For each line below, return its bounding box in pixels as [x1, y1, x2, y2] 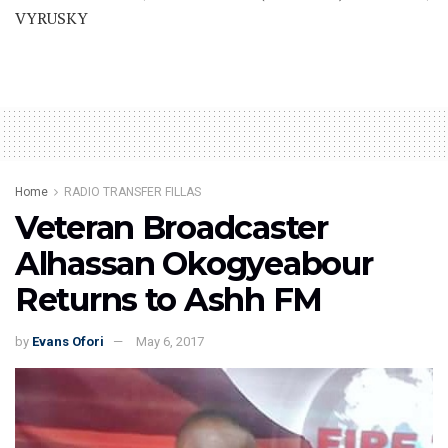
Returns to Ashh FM [15, 280, 322, 320]
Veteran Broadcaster [15, 208, 328, 248]
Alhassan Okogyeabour [15, 244, 373, 284]
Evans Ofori [32, 333, 104, 349]
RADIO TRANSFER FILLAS [64, 185, 201, 200]
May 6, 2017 [136, 333, 204, 349]
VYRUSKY [15, 7, 88, 30]
